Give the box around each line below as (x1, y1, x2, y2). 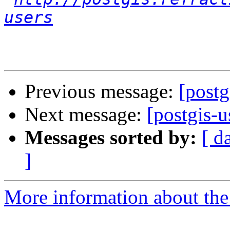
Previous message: (25, 80, 179, 103)
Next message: (25, 103, 147, 126)
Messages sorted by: (25, 126, 197, 149)
